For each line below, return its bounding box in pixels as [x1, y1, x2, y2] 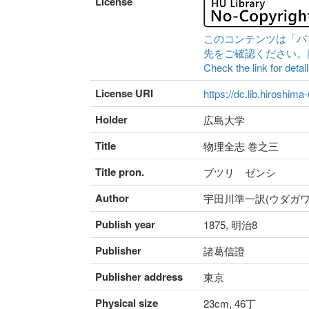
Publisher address [95, 269, 183, 285]
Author [95, 190, 129, 206]
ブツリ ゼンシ [203, 165, 276, 180]
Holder [95, 112, 128, 128]
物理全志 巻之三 [203, 139, 279, 154]
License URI [95, 86, 153, 101]
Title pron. [95, 164, 144, 180]
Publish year [95, 217, 155, 232]
